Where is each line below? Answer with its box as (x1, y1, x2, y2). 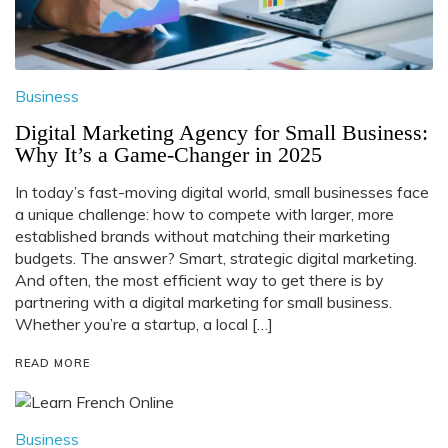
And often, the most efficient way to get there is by (15, 270, 384, 291)
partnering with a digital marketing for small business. (15, 292, 392, 313)
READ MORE (15, 356, 90, 371)
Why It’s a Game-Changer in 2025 (15, 142, 322, 168)
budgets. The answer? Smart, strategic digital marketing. (15, 248, 417, 269)
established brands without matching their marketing (15, 226, 390, 247)
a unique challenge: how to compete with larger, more (15, 204, 394, 225)
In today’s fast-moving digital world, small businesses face (15, 182, 429, 203)
